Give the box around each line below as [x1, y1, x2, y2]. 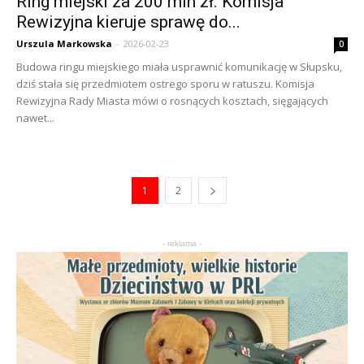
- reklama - [162, 238, 201, 248]
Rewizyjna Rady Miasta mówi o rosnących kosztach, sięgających [16, 93, 328, 108]
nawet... [16, 110, 54, 125]
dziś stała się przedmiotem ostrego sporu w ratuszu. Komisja [16, 76, 314, 91]
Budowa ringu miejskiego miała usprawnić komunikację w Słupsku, [16, 58, 342, 74]
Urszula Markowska [16, 37, 112, 50]
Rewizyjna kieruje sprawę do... [16, 11, 240, 32]
